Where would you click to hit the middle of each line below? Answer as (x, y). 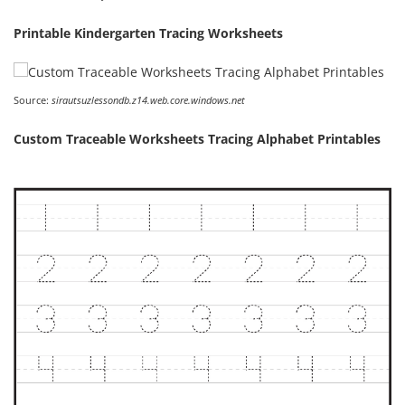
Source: (33, 100)
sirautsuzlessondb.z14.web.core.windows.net (148, 100)
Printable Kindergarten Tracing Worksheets (148, 33)
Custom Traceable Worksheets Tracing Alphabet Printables (197, 139)
